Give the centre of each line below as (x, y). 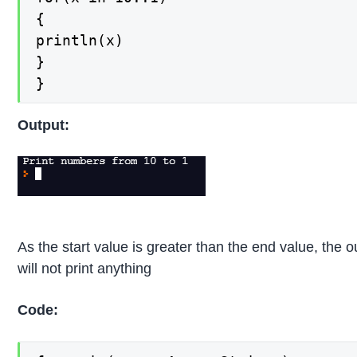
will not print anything (85, 268)
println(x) (80, 40)
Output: (44, 126)
